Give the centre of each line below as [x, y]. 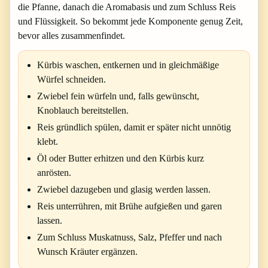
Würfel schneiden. [71, 79]
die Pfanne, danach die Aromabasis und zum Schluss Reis [127, 7]
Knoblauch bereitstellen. [83, 110]
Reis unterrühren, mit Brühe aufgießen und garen [130, 206]
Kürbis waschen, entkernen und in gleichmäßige [128, 65]
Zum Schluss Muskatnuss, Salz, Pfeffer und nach [130, 237]
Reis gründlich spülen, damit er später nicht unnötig [134, 127]
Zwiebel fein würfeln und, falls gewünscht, [118, 96]
